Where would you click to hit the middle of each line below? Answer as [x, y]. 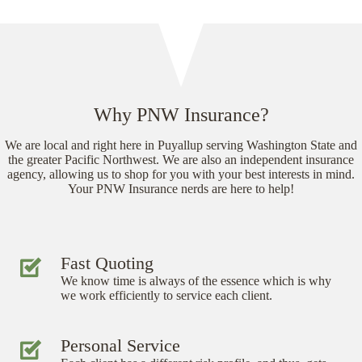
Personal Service [120, 345]
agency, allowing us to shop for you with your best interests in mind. [181, 174]
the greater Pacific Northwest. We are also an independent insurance [181, 159]
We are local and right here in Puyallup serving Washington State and [181, 145]
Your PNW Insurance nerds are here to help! [181, 188]
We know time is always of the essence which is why [196, 280]
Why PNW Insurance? [181, 114]
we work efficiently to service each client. [166, 295]
